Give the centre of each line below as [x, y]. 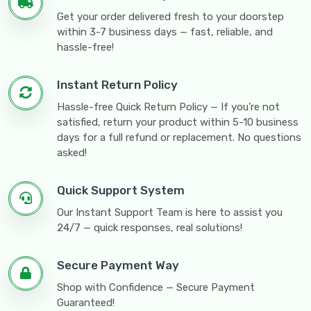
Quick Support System [121, 190]
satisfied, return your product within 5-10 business [178, 122]
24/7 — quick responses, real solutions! [150, 228]
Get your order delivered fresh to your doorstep [170, 17]
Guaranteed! [86, 303]
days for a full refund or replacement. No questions [179, 137]
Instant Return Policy [117, 85]
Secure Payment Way [118, 265]
